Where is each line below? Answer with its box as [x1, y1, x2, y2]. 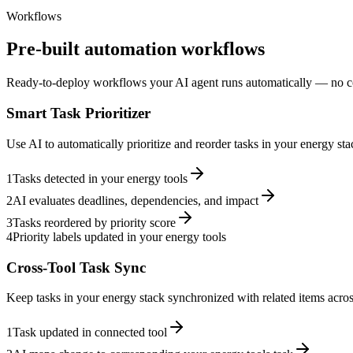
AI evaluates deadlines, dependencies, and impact [13, 193, 258, 207]
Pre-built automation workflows [6, 39, 265, 60]
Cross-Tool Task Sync [6, 258, 146, 276]
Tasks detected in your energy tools [13, 171, 188, 185]
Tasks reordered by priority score [13, 215, 176, 229]
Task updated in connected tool [13, 325, 167, 340]
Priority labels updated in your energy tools [13, 229, 226, 243]
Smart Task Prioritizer [6, 105, 150, 122]
